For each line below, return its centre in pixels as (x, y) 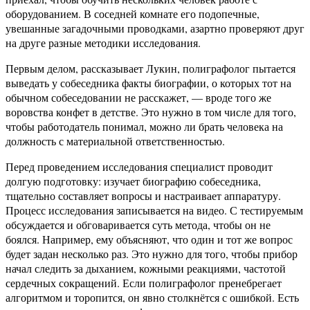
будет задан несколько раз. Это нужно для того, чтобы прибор (152, 254)
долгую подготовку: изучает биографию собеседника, (133, 181)
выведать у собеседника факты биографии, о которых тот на (148, 83)
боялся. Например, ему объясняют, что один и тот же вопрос (149, 239)
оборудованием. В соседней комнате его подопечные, (133, 14)
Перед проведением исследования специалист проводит (139, 167)
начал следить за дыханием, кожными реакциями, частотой (146, 268)
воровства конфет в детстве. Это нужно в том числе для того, (151, 112)
